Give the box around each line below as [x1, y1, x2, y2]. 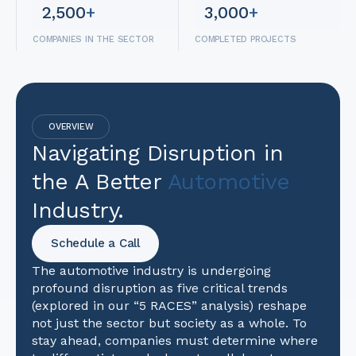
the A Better [32, 168, 168, 195]
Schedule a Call [51, 236, 140, 250]
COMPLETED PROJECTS [195, 34, 296, 44]
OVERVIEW [48, 122, 94, 132]
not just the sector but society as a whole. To [32, 315, 307, 331]
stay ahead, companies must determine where [32, 333, 318, 348]
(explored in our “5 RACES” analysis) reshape [32, 298, 307, 313]
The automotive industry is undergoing [32, 263, 271, 278]
